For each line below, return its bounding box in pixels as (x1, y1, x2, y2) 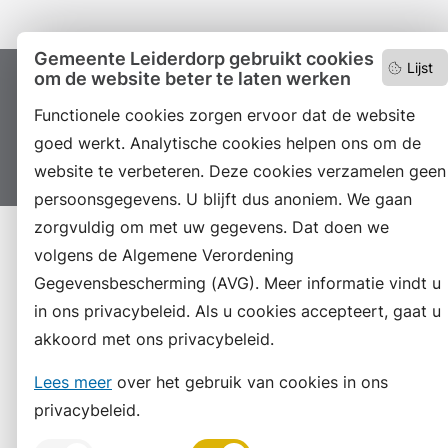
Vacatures (203, 148, 278, 169)
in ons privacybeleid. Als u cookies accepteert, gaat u (34, 301, 441, 321)
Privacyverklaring (110, 114, 241, 135)
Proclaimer (30, 80, 111, 101)
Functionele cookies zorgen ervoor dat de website (34, 105, 415, 125)
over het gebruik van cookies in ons (112, 372, 388, 392)
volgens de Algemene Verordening (34, 245, 294, 265)
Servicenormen (259, 114, 372, 135)
